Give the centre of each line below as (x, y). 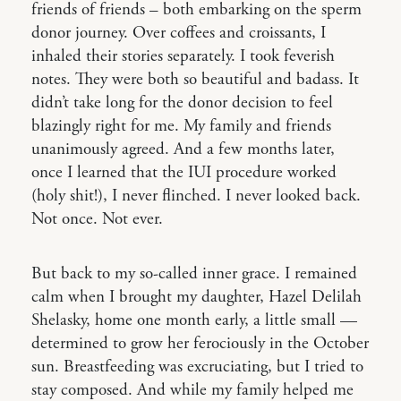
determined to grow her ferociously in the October (200, 344)
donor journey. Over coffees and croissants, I (179, 33)
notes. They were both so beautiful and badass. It (195, 80)
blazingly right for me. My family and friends (181, 126)
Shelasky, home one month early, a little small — (194, 320)
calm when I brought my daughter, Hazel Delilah (196, 297)
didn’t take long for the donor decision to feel (182, 103)
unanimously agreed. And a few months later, (183, 149)
